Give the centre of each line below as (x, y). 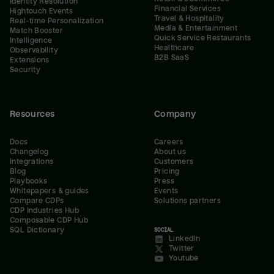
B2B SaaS (172, 57)
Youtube (184, 259)
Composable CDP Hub (49, 221)
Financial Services (187, 9)
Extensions (30, 60)
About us (170, 152)
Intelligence (31, 40)
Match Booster (37, 31)
